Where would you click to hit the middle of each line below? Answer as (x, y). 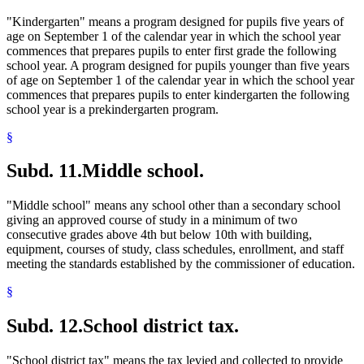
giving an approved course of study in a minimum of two (152, 220)
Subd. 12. (45, 326)
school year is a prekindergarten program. (113, 109)
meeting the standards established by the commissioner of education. (181, 264)
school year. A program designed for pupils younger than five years (178, 65)
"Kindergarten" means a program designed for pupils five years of (175, 21)
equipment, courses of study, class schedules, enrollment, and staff (175, 249)
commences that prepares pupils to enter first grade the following (171, 50)
